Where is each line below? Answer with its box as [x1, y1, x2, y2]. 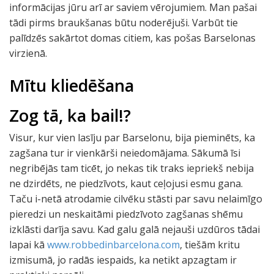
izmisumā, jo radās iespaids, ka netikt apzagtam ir [9, 253, 237, 267]
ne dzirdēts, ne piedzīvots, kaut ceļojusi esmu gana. [9, 177, 243, 190]
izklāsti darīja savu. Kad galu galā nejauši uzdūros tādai [9, 223, 260, 236]
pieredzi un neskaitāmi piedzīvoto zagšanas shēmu [9, 207, 243, 221]
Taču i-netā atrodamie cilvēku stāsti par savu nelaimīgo [9, 192, 262, 206]
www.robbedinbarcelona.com [47, 238, 180, 251]
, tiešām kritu [180, 238, 240, 251]
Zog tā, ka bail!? [9, 104, 131, 127]
